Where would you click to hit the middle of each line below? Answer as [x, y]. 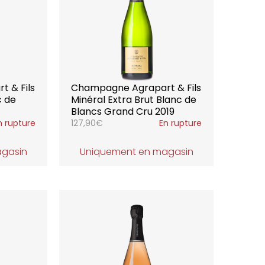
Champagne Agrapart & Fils [136, 88]
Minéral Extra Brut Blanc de [134, 100]
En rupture [180, 123]
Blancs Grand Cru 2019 [123, 112]
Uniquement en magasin [136, 152]
